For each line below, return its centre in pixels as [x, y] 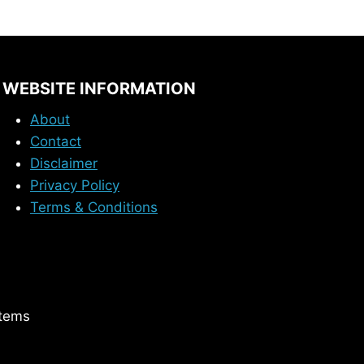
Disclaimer [64, 163]
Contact [56, 141]
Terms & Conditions [94, 207]
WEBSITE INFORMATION [99, 89]
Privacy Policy [75, 185]
